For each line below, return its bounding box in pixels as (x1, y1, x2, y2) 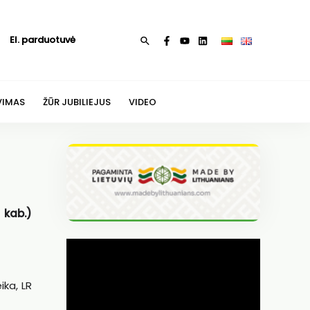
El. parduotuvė (9, 33, 75, 46)
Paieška (140, 33, 176, 47)
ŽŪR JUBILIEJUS (42, 95, 111, 109)
